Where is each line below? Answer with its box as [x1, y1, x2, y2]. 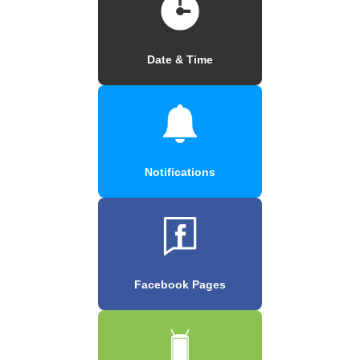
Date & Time [147, 52, 213, 66]
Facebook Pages [134, 277, 226, 291]
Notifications [145, 165, 215, 178]
